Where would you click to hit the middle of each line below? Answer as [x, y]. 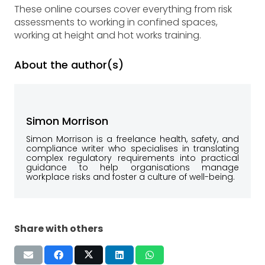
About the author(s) [69, 65]
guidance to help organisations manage [132, 168]
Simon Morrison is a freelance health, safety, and [132, 139]
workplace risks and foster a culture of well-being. [130, 177]
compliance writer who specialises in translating [132, 149]
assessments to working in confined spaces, [116, 22]
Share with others [59, 229]
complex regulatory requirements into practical [132, 158]
